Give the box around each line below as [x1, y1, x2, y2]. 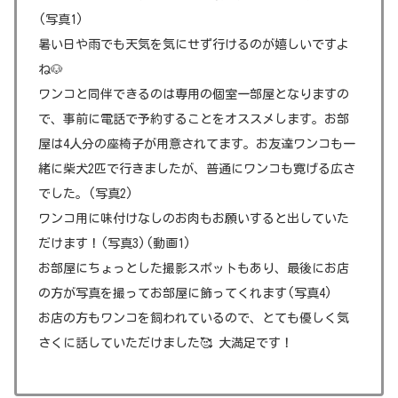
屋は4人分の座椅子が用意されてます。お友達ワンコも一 [38, 137, 355, 150]
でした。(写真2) [38, 187, 133, 200]
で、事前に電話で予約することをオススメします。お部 [38, 112, 349, 125]
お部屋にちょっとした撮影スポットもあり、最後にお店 [38, 261, 349, 275]
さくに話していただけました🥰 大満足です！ [38, 336, 293, 349]
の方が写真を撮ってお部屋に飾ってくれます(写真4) [38, 286, 332, 299]
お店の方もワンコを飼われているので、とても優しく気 [38, 311, 349, 324]
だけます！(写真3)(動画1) [38, 236, 191, 250]
